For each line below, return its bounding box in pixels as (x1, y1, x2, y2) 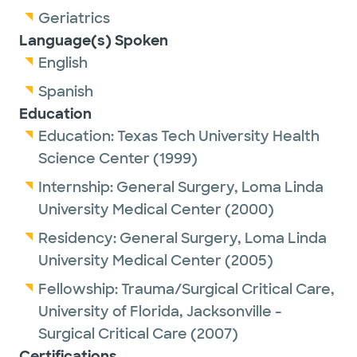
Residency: (38, 229, 120, 248)
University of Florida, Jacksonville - (38, 302, 282, 321)
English (38, 53, 88, 73)
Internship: (38, 178, 116, 197)
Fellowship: (38, 280, 121, 299)
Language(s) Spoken (19, 31, 168, 50)
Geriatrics (38, 9, 110, 28)
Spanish (38, 82, 93, 101)
